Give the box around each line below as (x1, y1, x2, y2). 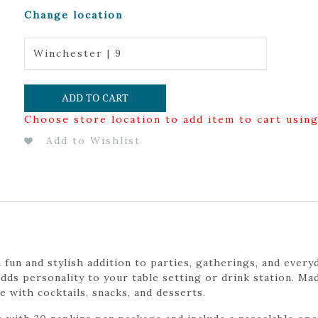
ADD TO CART (61, 92, 128, 104)
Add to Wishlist (45, 133, 141, 147)
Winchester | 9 (33, 47, 122, 60)
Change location (23, 9, 123, 21)
